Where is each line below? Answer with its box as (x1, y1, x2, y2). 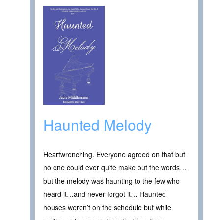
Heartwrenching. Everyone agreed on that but (43, 149, 185, 159)
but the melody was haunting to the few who (43, 175, 180, 186)
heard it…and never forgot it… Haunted (43, 189, 166, 199)
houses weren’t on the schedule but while (43, 202, 171, 212)
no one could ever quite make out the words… (43, 162, 187, 172)
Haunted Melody (43, 113, 152, 135)
